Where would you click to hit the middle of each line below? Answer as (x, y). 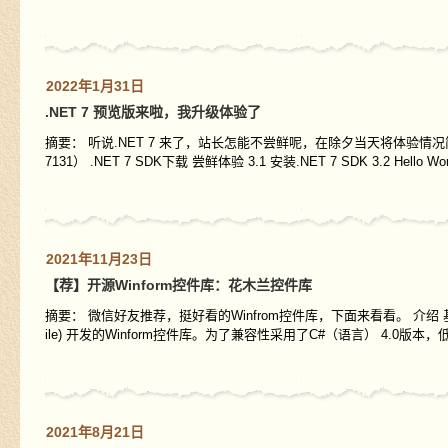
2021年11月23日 (98, 259)
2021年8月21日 (94, 432)
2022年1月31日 (94, 86)
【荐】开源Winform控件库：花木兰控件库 (178, 285)
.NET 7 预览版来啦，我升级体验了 (152, 112)
